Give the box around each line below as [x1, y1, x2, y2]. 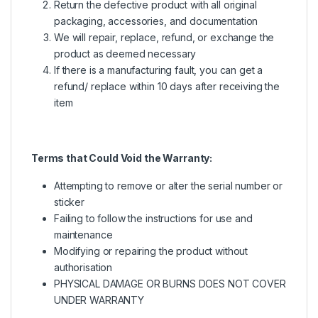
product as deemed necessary [54, 47, 197, 60]
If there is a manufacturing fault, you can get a [54, 63, 263, 76]
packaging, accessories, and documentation [54, 14, 258, 27]
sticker [54, 195, 85, 208]
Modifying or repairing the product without [54, 244, 248, 257]
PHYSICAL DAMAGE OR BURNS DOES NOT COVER [54, 277, 286, 290]
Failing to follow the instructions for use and [54, 212, 253, 224]
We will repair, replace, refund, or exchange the [54, 31, 275, 43]
